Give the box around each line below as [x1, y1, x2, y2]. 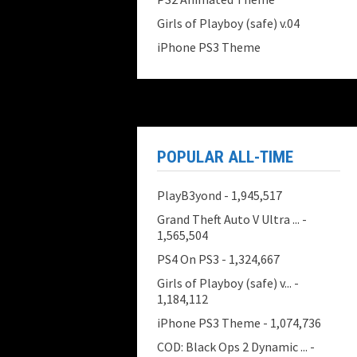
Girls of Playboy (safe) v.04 [157, 15, 300, 31]
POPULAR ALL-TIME [157, 147, 293, 167]
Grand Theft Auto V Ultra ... [157, 211, 300, 227]
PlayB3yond [157, 187, 222, 203]
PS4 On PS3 [157, 251, 219, 267]
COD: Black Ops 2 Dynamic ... [157, 339, 308, 355]
